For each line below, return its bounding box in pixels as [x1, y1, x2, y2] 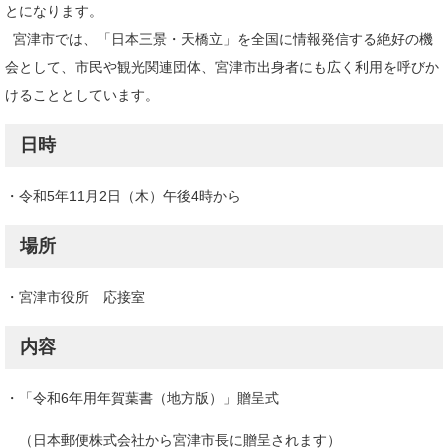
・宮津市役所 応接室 [5, 288, 145, 305]
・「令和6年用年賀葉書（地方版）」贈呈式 [5, 389, 279, 406]
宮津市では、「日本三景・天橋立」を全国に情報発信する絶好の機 [5, 30, 433, 47]
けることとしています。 [5, 86, 159, 103]
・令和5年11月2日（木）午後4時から [5, 187, 241, 204]
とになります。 [5, 2, 103, 19]
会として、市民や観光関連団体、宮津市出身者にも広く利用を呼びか [5, 58, 439, 75]
